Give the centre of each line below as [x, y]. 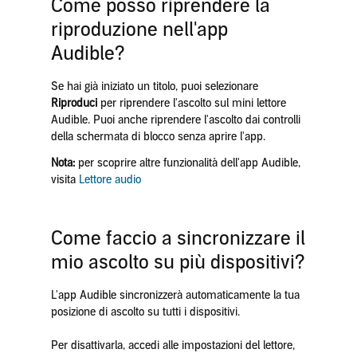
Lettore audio [110, 180]
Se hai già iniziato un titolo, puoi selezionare [154, 86]
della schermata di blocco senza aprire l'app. [158, 137]
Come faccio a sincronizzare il [178, 238]
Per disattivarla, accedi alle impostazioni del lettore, [173, 345]
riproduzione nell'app [139, 29]
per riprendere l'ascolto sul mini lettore [193, 103]
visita [65, 180]
